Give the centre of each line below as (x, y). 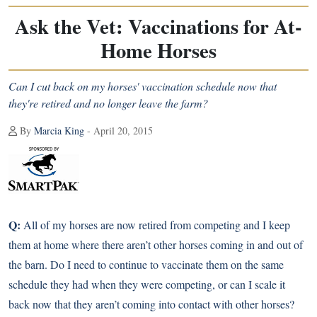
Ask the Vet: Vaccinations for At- (158, 26)
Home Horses (158, 50)
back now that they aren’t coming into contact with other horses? (151, 304)
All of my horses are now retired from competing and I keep (155, 224)
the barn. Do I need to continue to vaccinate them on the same (146, 264)
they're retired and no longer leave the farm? (108, 103)
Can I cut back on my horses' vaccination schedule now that (143, 86)
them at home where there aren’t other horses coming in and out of (156, 244)
